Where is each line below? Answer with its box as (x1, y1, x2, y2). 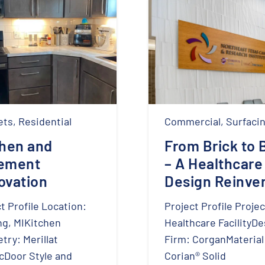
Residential (18, 114, 72, 128)
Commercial (164, 114, 221, 128)
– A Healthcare (164, 154, 263, 173)
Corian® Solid (164, 248, 226, 262)
